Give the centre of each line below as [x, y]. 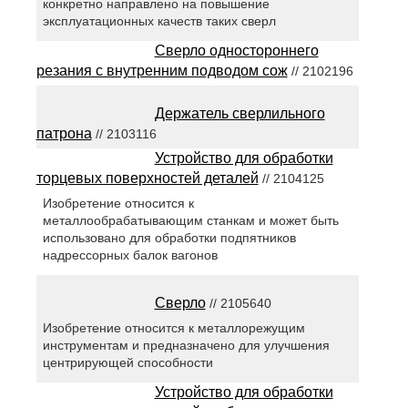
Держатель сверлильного [240, 113]
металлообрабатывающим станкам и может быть [190, 220]
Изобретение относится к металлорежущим [173, 327]
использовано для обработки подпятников [169, 237]
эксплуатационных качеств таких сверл [159, 20]
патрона [64, 133]
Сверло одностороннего [236, 50]
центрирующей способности [127, 362]
